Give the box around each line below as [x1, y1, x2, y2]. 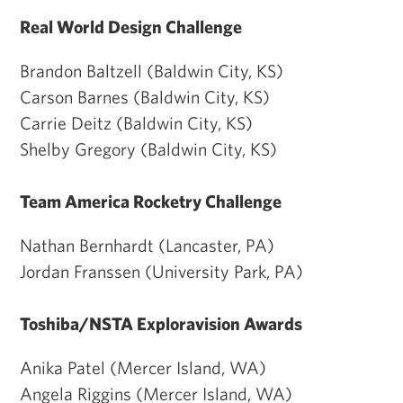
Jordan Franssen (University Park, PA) [20, 260, 303, 282]
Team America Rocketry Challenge [20, 190, 282, 211]
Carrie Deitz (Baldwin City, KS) [20, 112, 253, 133]
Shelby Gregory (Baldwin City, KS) [20, 138, 277, 159]
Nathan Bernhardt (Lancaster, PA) [20, 234, 274, 255]
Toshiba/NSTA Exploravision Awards [20, 312, 302, 334]
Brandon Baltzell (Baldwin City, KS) [20, 59, 283, 81]
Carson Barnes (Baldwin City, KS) [20, 85, 270, 107]
